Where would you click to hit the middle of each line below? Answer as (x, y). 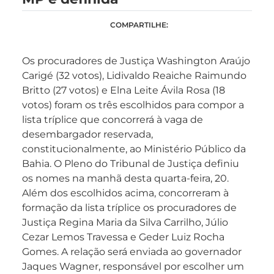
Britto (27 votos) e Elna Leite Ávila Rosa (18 (124, 91)
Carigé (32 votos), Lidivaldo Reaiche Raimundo (134, 76)
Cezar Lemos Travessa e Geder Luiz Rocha (123, 237)
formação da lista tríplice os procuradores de (129, 208)
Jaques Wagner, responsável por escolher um (133, 267)
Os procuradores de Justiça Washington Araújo (136, 61)
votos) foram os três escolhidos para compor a (133, 105)
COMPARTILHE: (139, 25)
